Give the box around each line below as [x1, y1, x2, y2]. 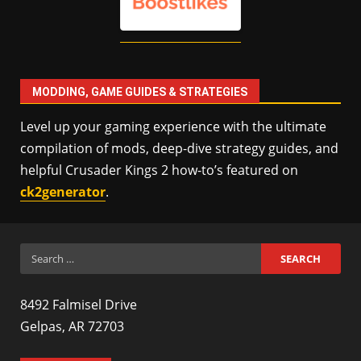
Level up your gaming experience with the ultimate [20, 118, 326, 136]
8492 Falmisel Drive [20, 296, 137, 314]
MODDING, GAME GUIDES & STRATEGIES [32, 85, 247, 99]
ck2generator [20, 183, 106, 201]
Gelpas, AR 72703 [20, 317, 124, 336]
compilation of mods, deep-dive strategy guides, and [20, 139, 338, 158]
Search [19, 244, 63, 263]
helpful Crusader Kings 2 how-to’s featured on [20, 161, 298, 180]
